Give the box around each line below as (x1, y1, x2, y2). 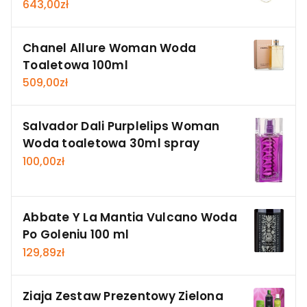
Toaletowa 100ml (23, 56, 128, 73)
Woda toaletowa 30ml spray (23, 135, 200, 152)
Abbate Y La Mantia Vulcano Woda (23, 209, 237, 226)
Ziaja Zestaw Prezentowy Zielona (23, 287, 223, 304)
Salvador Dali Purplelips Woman (23, 118, 220, 135)
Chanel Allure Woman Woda (23, 39, 196, 56)
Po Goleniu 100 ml (23, 226, 130, 243)
